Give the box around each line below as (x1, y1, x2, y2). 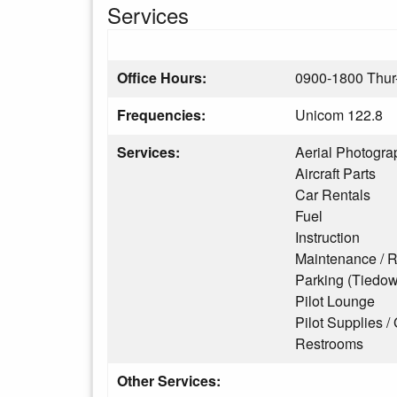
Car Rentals (295, 184, 370, 205)
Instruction (295, 227, 360, 247)
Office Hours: (117, 67, 210, 88)
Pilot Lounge (295, 291, 375, 311)
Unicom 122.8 (295, 105, 383, 125)
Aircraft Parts (295, 163, 376, 183)
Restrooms (295, 333, 363, 354)
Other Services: (117, 370, 221, 391)
